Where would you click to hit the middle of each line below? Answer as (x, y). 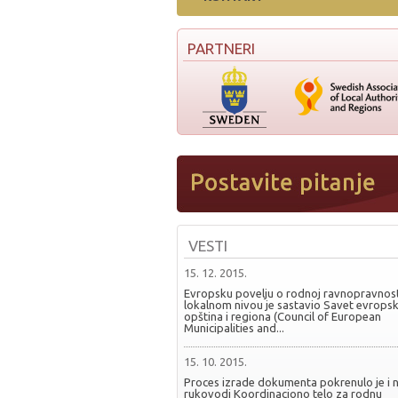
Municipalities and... (234, 328)
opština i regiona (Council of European (282, 316)
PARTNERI (221, 48)
